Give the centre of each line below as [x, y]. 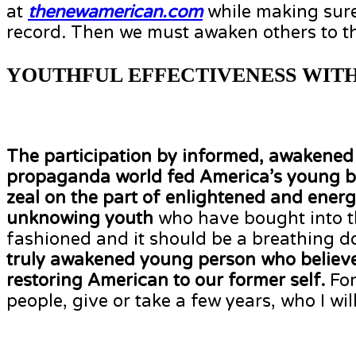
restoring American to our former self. [166, 281]
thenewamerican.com [115, 12]
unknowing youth [80, 219]
